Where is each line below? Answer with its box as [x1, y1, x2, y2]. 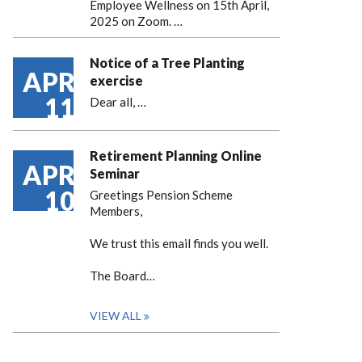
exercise [90, 73, 143, 88]
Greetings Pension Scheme [90, 187, 233, 202]
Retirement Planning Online [90, 148, 262, 163]
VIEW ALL [90, 309, 141, 322]
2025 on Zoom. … [90, 14, 183, 28]
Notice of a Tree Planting [90, 55, 245, 70]
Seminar [90, 166, 140, 181]
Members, [90, 204, 142, 218]
